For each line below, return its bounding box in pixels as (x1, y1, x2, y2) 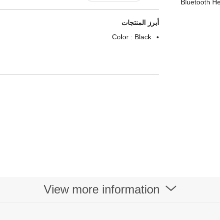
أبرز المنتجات (121, 19, 160, 27)
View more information (43, 183, 163, 196)
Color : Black (112, 33, 152, 41)
